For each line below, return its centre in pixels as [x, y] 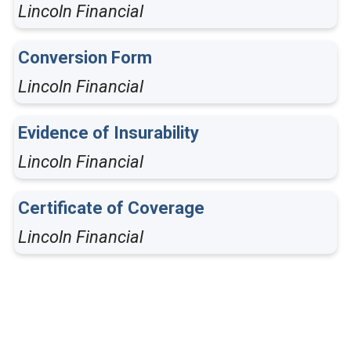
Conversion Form [85, 58]
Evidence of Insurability [109, 133]
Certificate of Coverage [111, 208]
